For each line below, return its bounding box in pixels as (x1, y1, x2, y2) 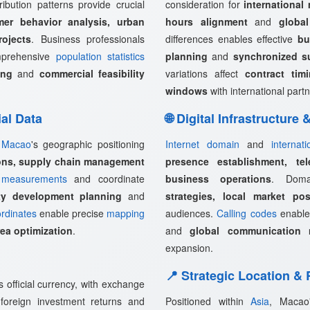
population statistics (55, 49, 145, 63)
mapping (107, 206, 145, 220)
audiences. (165, 206, 217, 220)
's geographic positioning (30, 137, 145, 151)
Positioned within (165, 294, 250, 308)
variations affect (165, 66, 246, 80)
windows (165, 84, 208, 98)
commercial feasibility (39, 66, 145, 80)
